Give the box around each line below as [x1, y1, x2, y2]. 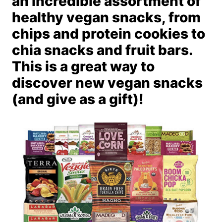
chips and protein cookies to [12, 25, 205, 42]
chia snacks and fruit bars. [12, 41, 193, 58]
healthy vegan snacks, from [12, 8, 201, 26]
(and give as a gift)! [12, 90, 144, 108]
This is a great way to [12, 57, 155, 75]
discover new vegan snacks [12, 74, 203, 91]
